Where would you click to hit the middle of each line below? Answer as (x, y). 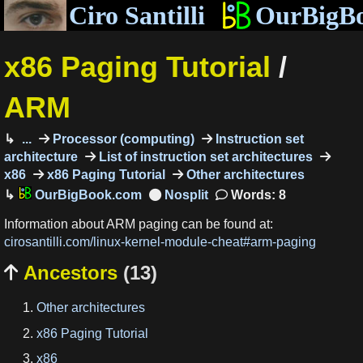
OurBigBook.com (86, 194)
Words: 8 (256, 194)
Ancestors (70, 272)
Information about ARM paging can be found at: (139, 224)
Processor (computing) (122, 139)
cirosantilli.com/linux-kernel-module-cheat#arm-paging (160, 242)
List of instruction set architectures (204, 156)
